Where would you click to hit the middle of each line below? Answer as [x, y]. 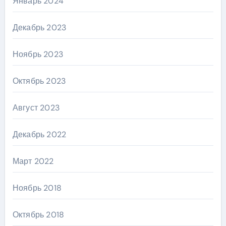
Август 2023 [36, 108]
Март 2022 [33, 161]
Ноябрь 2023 [38, 54]
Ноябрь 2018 [37, 188]
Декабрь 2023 [39, 28]
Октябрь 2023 [39, 81]
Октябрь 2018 [38, 215]
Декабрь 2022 [39, 135]
